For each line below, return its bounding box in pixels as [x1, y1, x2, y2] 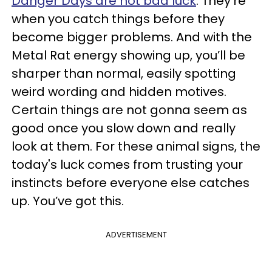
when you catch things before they [12, 10, 225, 27]
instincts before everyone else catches [12, 174, 250, 191]
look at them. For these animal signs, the [12, 138, 260, 155]
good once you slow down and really [12, 120, 236, 137]
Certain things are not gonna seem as [12, 101, 247, 118]
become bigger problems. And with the [12, 29, 252, 46]
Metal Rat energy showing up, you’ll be [12, 47, 245, 64]
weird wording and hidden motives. [12, 83, 226, 100]
